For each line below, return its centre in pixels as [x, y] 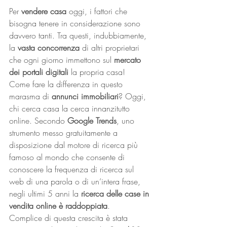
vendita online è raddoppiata [58, 206]
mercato [129, 60]
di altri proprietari [112, 48]
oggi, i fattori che [98, 11]
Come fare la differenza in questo [67, 84]
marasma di [30, 96]
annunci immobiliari [85, 96]
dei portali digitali [40, 72]
